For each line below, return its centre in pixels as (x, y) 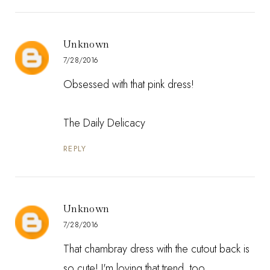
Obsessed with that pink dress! (129, 84)
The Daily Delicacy (104, 123)
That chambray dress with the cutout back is (156, 249)
